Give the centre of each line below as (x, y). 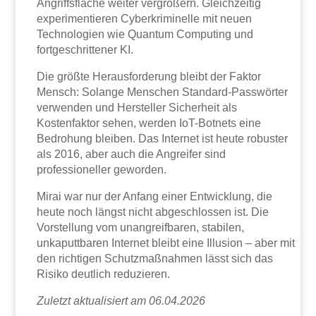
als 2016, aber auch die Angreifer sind (132, 154)
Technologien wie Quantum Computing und (145, 34)
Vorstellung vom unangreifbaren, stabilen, (141, 227)
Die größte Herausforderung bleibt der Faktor (149, 76)
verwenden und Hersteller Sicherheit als (137, 107)
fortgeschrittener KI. (85, 49)
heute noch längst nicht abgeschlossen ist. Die (153, 212)
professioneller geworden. (102, 169)
